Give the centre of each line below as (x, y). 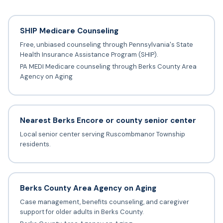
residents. (35, 144)
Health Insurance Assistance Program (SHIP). (89, 55)
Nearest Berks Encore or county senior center (108, 121)
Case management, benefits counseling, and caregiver (104, 202)
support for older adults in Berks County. (82, 212)
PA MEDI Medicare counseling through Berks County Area (108, 67)
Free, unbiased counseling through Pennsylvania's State (106, 45)
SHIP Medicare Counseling (69, 31)
